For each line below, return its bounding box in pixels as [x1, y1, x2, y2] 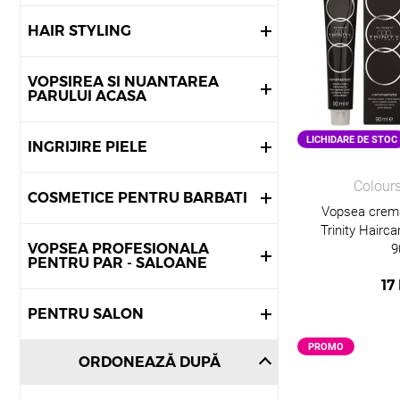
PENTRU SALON [28, 305, 144, 322]
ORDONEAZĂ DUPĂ [78, 354, 221, 371]
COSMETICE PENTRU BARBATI [28, 189, 247, 206]
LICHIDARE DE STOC [306, 133, 397, 146]
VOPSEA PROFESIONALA [28, 240, 209, 257]
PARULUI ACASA [28, 87, 146, 104]
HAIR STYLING [28, 22, 131, 39]
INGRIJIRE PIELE [28, 138, 147, 155]
